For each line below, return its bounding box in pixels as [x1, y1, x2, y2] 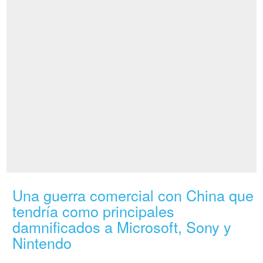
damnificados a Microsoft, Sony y [12, 216, 232, 238]
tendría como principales [12, 200, 175, 222]
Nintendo [12, 232, 72, 254]
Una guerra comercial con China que [12, 184, 254, 206]
